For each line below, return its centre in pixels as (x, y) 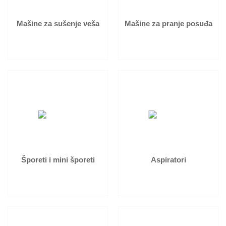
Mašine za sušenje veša (58, 23)
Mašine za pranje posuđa (168, 23)
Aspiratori (168, 160)
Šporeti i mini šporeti (58, 160)
